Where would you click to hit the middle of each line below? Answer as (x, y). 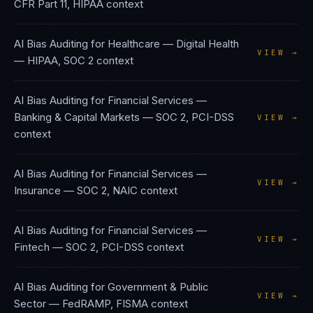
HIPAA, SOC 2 (60, 60)
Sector (30, 304)
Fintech (32, 247)
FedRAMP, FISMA (105, 304)
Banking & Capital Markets (77, 117)
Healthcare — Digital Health (173, 44)
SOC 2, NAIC (107, 190)
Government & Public (158, 287)
